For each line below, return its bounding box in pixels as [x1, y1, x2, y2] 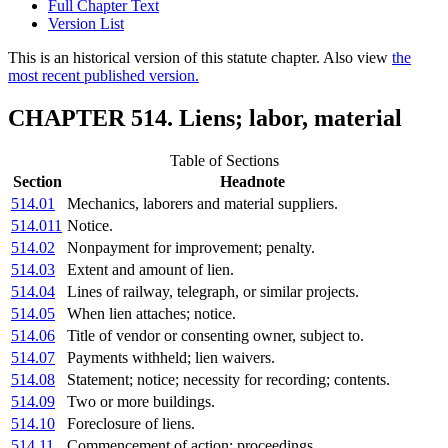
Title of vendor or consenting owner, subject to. [67, 327, 364, 345]
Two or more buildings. [67, 393, 215, 411]
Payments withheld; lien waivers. [67, 349, 275, 367]
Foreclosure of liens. [67, 415, 195, 433]
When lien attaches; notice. [67, 305, 236, 323]
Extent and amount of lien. [67, 261, 234, 279]
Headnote [219, 173, 285, 191]
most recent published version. [8, 67, 199, 85]
